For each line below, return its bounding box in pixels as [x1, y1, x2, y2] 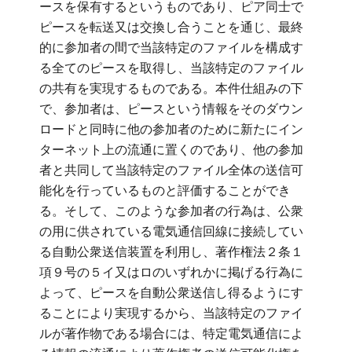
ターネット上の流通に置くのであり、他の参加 [38, 142, 303, 156]
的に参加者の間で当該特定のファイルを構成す [38, 40, 303, 54]
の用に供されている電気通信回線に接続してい [38, 224, 303, 238]
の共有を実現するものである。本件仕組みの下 [38, 81, 303, 95]
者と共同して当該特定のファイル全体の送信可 [38, 163, 303, 177]
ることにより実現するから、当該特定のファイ [38, 306, 303, 320]
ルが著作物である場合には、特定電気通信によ [38, 326, 303, 340]
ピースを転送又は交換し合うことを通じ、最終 [38, 20, 303, 34]
